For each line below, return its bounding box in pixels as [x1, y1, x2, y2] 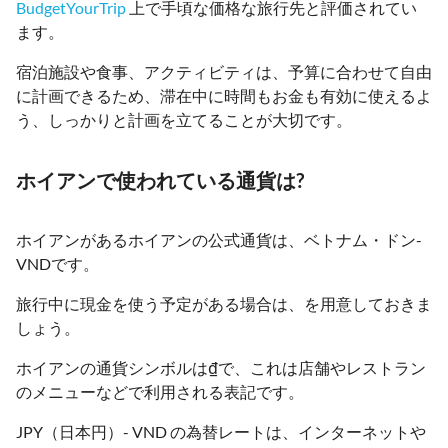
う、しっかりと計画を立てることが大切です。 [16, 109, 352, 129]
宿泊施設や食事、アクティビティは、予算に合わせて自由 [16, 61, 432, 81]
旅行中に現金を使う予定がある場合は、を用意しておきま [16, 293, 432, 313]
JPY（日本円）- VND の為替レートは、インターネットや [16, 421, 426, 441]
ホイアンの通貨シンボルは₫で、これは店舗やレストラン [16, 357, 426, 377]
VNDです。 [16, 253, 99, 273]
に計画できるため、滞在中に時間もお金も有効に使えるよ [16, 85, 432, 105]
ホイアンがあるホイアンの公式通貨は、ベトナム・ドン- [16, 229, 422, 249]
